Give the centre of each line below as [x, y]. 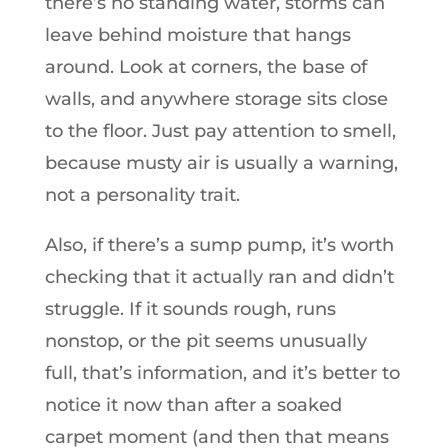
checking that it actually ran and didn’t [219, 276]
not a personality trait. [142, 194]
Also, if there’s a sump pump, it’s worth [219, 244]
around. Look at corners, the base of [205, 66]
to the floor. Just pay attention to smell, [220, 130]
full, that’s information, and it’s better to [222, 372]
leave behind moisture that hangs [197, 34]
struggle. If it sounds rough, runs [190, 308]
